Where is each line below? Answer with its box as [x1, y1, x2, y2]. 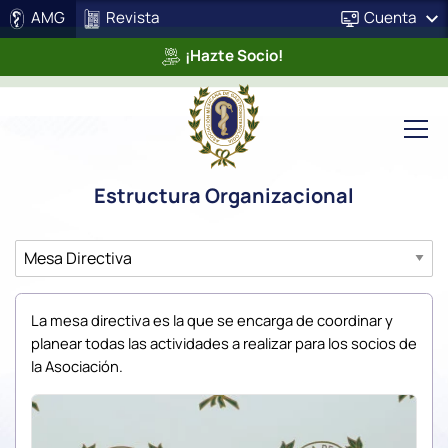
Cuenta [364, 7, 416, 29]
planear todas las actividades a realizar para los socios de [31, 333, 417, 354]
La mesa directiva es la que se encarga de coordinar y [31, 310, 393, 331]
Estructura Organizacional [94, 181, 354, 209]
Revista [103, 7, 160, 29]
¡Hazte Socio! [181, 45, 283, 67]
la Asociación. [31, 356, 123, 377]
